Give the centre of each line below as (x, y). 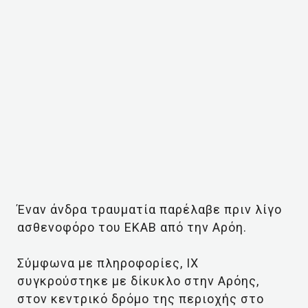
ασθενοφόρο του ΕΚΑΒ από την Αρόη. (132, 227)
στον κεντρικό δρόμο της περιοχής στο (141, 299)
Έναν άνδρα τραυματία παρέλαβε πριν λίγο (150, 209)
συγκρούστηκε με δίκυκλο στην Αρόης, (138, 281)
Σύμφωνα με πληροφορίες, (100, 263)
